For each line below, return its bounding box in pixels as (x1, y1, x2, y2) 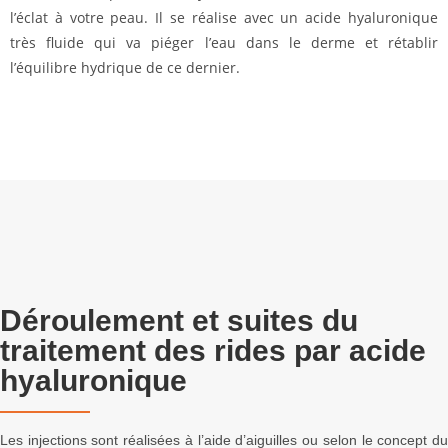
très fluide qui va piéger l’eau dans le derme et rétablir (10, 33, 438, 52)
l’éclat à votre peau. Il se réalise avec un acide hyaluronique (10, 8, 438, 27)
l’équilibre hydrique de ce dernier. (10, 58, 240, 77)
